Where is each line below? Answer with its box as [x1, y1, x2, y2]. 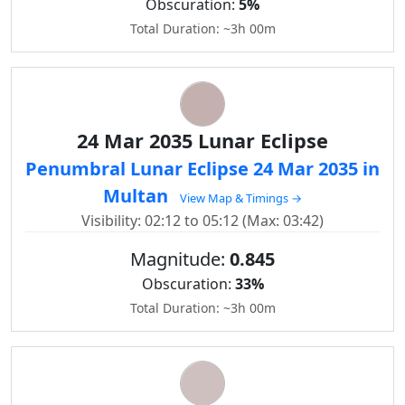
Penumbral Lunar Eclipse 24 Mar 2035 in [25, 156, 380, 181]
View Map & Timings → [180, 190, 302, 206]
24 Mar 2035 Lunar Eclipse [77, 127, 328, 154]
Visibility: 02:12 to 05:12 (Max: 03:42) [81, 211, 324, 231]
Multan [103, 184, 173, 208]
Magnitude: [130, 247, 230, 271]
